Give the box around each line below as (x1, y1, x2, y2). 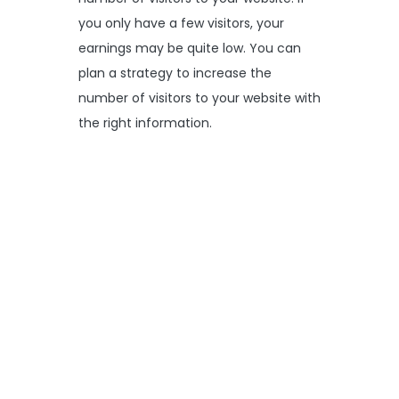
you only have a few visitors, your (78, 13, 284, 32)
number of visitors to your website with (78, 88, 321, 107)
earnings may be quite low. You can (78, 38, 301, 57)
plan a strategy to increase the (78, 63, 272, 82)
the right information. (78, 113, 212, 132)
